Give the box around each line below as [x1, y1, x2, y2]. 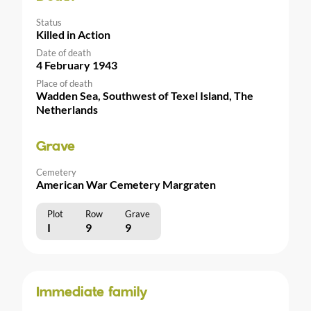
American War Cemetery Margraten [36, 178, 216, 192]
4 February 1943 [36, 58, 117, 72]
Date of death [36, 47, 91, 59]
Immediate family [36, 286, 148, 301]
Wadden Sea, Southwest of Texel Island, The [36, 89, 253, 103]
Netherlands [36, 103, 98, 117]
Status [36, 17, 62, 28]
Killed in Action [36, 28, 110, 42]
